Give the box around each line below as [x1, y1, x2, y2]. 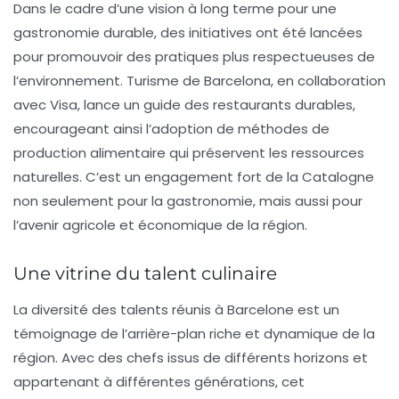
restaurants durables [213, 95, 353, 114]
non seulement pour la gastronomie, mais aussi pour [13, 191, 362, 210]
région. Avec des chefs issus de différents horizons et [13, 348, 368, 367]
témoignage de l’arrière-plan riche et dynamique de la [13, 324, 375, 343]
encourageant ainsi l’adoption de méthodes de [13, 119, 330, 138]
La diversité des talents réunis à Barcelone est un [13, 300, 339, 319]
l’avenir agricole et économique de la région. [13, 216, 307, 234]
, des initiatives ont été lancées [154, 23, 362, 42]
